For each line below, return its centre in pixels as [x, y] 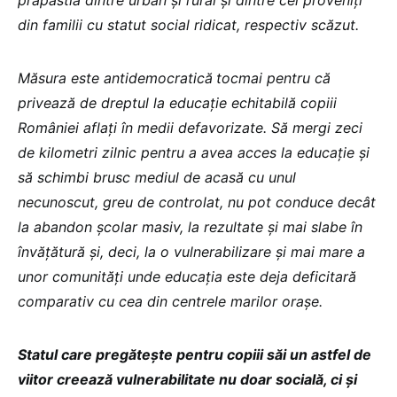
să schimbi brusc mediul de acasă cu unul [157, 177]
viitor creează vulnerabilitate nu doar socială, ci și [187, 379]
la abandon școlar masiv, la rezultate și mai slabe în [190, 227]
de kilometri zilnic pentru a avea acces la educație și [194, 152]
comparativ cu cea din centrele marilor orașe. [170, 301]
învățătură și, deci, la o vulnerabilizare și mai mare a [191, 252]
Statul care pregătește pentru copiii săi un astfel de [195, 354]
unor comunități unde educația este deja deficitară [187, 276]
